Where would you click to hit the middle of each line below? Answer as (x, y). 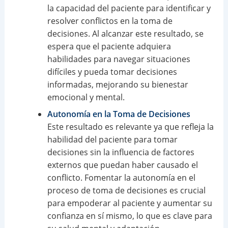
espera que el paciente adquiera (109, 47)
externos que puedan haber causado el (122, 165)
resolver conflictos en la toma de (110, 21)
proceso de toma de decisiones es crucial (126, 191)
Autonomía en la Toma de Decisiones (119, 114)
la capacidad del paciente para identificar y (129, 8)
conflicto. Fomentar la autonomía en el (121, 178)
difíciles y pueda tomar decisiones (112, 72)
